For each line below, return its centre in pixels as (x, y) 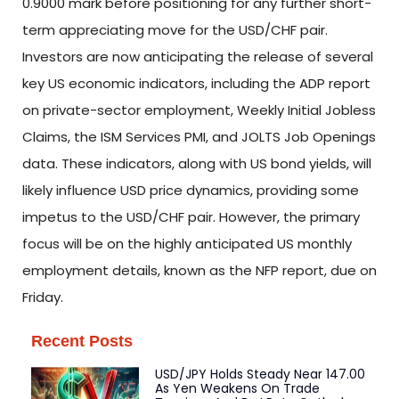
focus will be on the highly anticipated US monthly (187, 244)
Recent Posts (82, 341)
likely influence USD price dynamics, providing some (191, 191)
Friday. (43, 297)
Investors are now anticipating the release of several (198, 57)
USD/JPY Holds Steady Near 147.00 (260, 374)
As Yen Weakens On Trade (237, 388)
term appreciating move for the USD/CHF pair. (175, 30)
